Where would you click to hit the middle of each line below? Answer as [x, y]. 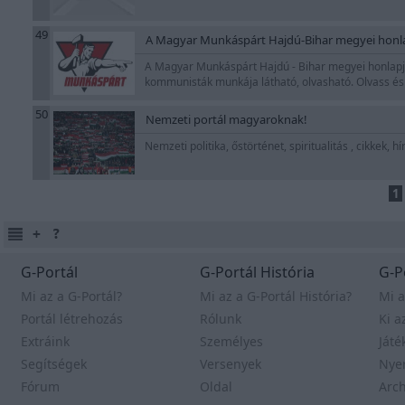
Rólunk [221, 319]
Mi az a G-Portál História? [276, 296]
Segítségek [54, 364]
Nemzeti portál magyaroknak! [226, 119]
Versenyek [231, 364]
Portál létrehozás [72, 319]
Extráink [45, 341]
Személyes [231, 341]
